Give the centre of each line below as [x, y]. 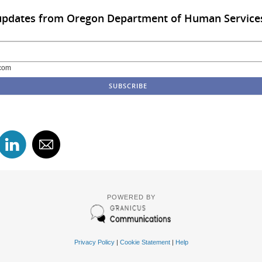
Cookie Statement [145, 242]
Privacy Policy [94, 242]
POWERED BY [131, 197]
